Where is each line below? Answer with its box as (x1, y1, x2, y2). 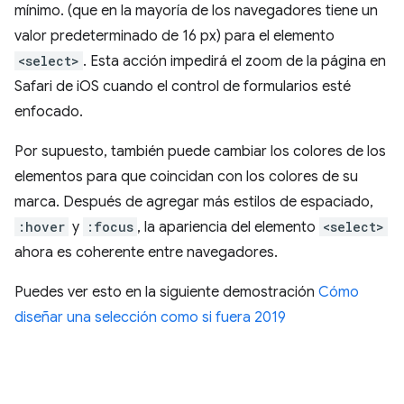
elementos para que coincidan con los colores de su (14, 168, 358, 186)
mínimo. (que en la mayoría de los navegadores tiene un (14, 2, 378, 20)
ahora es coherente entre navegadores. (14, 243, 278, 262)
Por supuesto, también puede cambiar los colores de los (14, 142, 386, 161)
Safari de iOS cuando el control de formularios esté (14, 78, 351, 96)
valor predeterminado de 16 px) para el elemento (14, 27, 335, 45)
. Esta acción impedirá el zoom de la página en (83, 52, 386, 70)
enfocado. (14, 103, 83, 121)
